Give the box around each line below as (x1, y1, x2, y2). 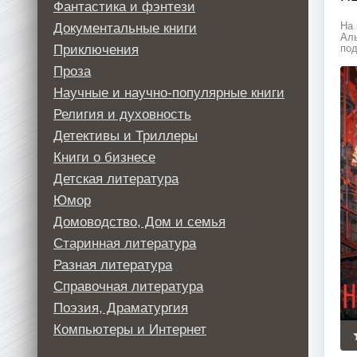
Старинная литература (53, 236, 196, 251)
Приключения (53, 42, 139, 57)
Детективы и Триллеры (53, 128, 198, 143)
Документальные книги (53, 21, 197, 36)
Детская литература (53, 171, 178, 186)
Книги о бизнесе (53, 150, 155, 165)
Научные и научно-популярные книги (53, 85, 284, 100)
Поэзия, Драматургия (53, 300, 188, 316)
